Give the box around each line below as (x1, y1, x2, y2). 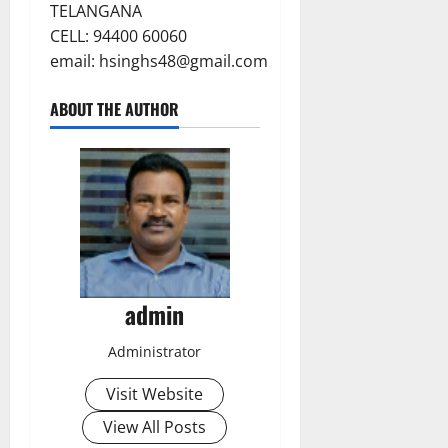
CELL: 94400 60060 (50, 24, 187, 47)
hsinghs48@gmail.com (99, 49, 268, 72)
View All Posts (103, 415, 207, 438)
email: (50, 49, 99, 72)
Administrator (108, 341, 202, 361)
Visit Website (106, 382, 204, 405)
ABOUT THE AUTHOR (50, 96, 179, 121)
